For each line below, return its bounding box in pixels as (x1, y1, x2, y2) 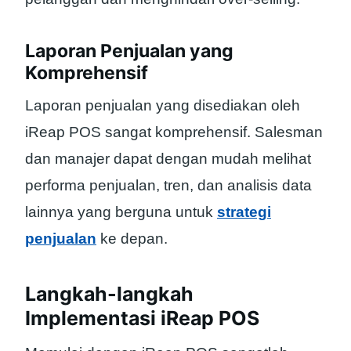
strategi (217, 204, 271, 221)
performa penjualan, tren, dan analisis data (25, 177, 312, 194)
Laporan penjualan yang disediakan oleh (25, 97, 300, 114)
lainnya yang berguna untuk (25, 204, 217, 221)
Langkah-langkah (25, 281, 194, 306)
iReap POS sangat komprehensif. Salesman (25, 124, 323, 141)
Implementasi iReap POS (25, 306, 259, 330)
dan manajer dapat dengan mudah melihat (25, 150, 311, 168)
